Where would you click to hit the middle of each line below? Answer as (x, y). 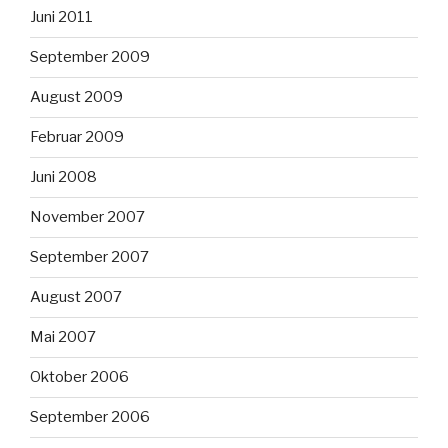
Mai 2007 (63, 337)
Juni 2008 (63, 177)
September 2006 (90, 417)
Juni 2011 (61, 17)
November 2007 (87, 217)
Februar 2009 (77, 137)
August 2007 (76, 297)
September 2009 (90, 57)
